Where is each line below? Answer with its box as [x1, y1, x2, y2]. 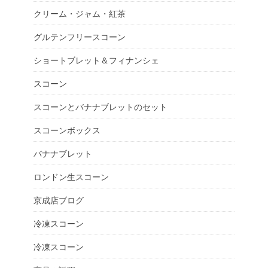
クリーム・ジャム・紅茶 [33, 7, 126, 19]
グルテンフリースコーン [33, 30, 126, 42]
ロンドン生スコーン [33, 170, 109, 182]
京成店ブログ [33, 193, 84, 206]
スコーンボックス [33, 123, 100, 136]
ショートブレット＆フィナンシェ [33, 53, 159, 66]
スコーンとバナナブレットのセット [33, 100, 167, 112]
